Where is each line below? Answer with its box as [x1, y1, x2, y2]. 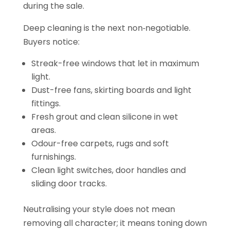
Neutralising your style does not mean [23, 203, 175, 215]
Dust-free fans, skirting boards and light [31, 84, 191, 96]
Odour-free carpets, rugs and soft [31, 137, 169, 149]
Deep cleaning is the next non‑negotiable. [23, 22, 190, 34]
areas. [31, 124, 60, 136]
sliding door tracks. [31, 177, 107, 189]
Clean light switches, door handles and [31, 164, 186, 176]
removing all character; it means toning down [23, 217, 207, 229]
